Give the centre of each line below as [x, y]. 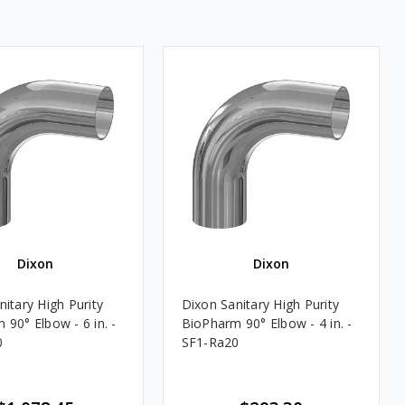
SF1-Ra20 [210, 342]
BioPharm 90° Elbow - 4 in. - [267, 323]
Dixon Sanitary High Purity [260, 304]
